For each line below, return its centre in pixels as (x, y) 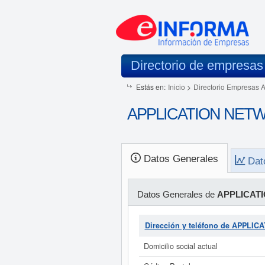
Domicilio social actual (180, 246)
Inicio (176, 87)
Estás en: (151, 87)
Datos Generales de (177, 194)
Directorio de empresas (197, 65)
